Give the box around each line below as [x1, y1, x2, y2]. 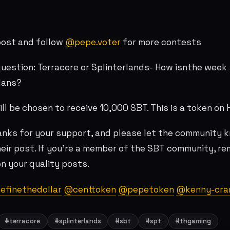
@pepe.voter [65, 36, 121, 48]
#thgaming [175, 217, 212, 226]
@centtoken [64, 183, 116, 195]
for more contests [121, 36, 201, 48]
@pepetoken [118, 183, 174, 195]
